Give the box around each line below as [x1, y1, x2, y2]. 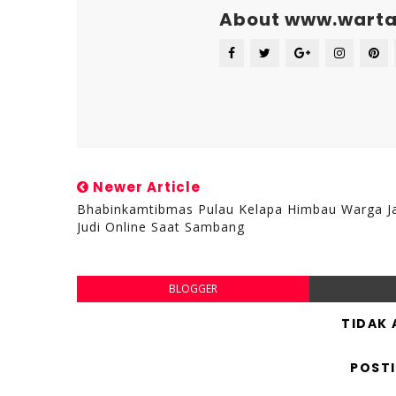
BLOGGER [168, 281, 217, 296]
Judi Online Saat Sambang [77, 218, 245, 235]
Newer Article [89, 178, 201, 196]
